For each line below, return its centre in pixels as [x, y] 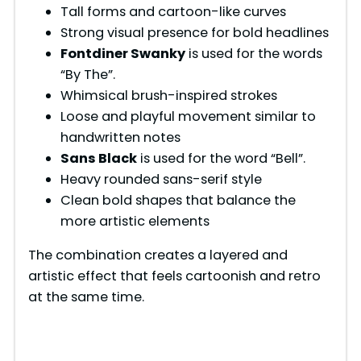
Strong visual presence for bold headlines [194, 33]
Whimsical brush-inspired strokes [168, 96]
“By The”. [87, 75]
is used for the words [253, 54]
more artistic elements [135, 222]
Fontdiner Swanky [122, 54]
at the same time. [86, 297]
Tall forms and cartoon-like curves [173, 12]
